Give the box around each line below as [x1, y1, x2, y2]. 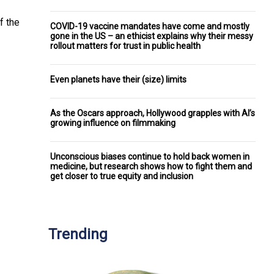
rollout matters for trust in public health [50, 40, 201, 51]
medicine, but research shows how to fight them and [50, 161, 252, 171]
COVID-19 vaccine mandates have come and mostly [50, 21, 250, 31]
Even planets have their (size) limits [50, 74, 187, 84]
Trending [48, 225, 108, 243]
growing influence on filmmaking [50, 117, 176, 128]
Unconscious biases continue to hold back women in [50, 151, 250, 161]
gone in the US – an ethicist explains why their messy [50, 31, 253, 41]
